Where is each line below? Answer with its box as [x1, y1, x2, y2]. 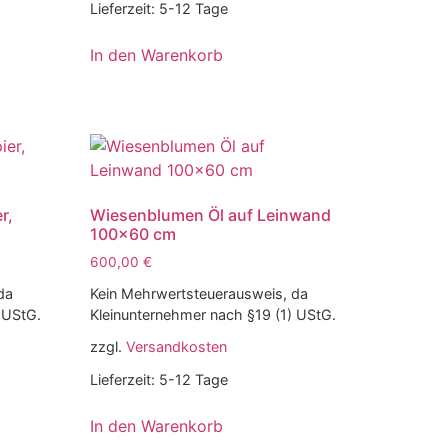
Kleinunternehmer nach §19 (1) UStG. [90, 306, 337, 324]
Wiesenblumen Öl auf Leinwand [90, 205, 332, 226]
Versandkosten [126, 338, 228, 356]
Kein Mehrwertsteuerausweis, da [90, 285, 309, 303]
